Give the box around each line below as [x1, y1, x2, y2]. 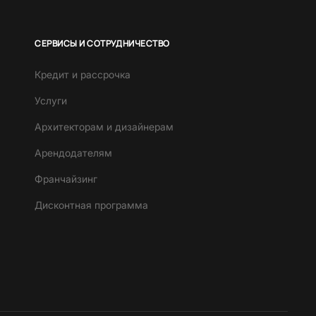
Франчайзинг [35, 173, 98, 186]
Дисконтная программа [35, 199, 149, 212]
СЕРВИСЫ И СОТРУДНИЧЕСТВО [35, 37, 170, 50]
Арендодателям [35, 147, 113, 159]
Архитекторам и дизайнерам [35, 121, 174, 133]
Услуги [35, 95, 68, 107]
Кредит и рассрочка [35, 68, 131, 81]
